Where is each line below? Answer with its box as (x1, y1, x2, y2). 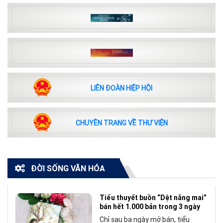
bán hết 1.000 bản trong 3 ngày (100, 202, 201, 211)
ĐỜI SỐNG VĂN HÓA (25, 163, 105, 173)
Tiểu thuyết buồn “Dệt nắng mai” (100, 193, 207, 202)
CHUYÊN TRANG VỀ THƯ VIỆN (75, 118, 168, 128)
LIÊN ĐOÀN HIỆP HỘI (91, 84, 152, 93)
